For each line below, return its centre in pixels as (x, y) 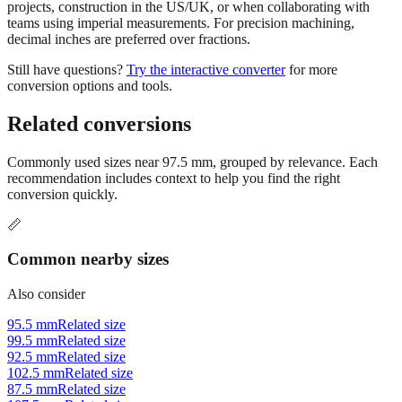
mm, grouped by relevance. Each (283, 193)
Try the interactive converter (206, 100)
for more (313, 100)
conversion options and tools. (90, 117)
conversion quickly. (62, 225)
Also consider (46, 326)
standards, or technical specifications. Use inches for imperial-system (201, 22)
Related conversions (99, 155)
